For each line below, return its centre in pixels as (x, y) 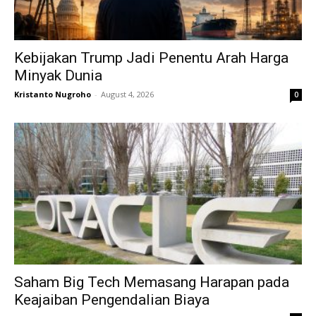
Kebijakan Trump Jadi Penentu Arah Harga (151, 57)
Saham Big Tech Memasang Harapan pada (152, 282)
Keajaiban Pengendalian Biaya (112, 300)
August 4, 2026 (127, 94)
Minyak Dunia (58, 75)
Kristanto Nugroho (53, 94)
